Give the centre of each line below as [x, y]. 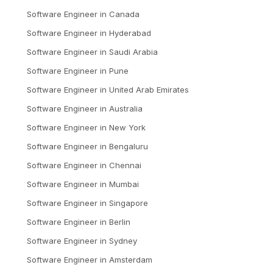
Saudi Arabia [133, 52]
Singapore [129, 203]
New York [127, 128]
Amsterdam [131, 260]
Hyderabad [130, 33]
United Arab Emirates [149, 90]
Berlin [120, 222]
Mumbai [124, 184]
